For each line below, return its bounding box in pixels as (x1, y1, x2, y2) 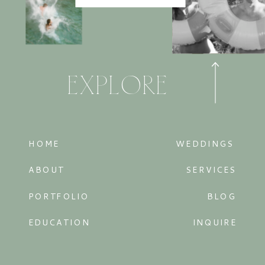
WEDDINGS (175, 137, 235, 149)
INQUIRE (192, 215, 237, 228)
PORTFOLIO (28, 190, 89, 202)
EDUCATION (28, 215, 90, 228)
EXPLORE (67, 76, 168, 100)
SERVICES (185, 163, 237, 176)
